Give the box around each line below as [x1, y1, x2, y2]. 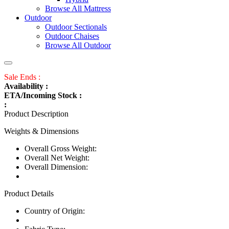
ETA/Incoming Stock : [4, 90, 82, 100]
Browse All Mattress [45, 4, 111, 13]
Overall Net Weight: [25, 153, 89, 162]
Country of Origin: [25, 206, 85, 215]
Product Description [4, 109, 68, 118]
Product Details [4, 189, 54, 198]
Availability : [4, 81, 48, 90]
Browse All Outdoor [45, 41, 111, 50]
